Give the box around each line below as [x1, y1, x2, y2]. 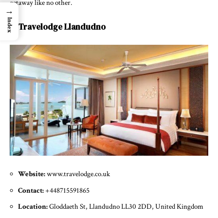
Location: [18, 202, 49, 212]
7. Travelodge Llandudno [10, 20, 106, 33]
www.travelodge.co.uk [47, 169, 110, 179]
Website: [18, 169, 47, 179]
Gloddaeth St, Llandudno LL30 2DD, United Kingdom [49, 202, 203, 212]
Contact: [18, 185, 45, 195]
